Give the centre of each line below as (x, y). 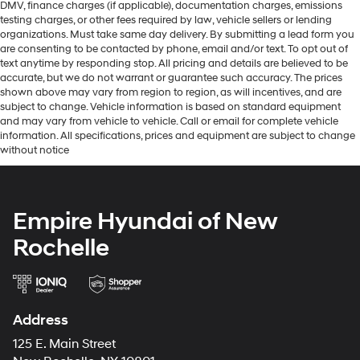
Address (41, 321)
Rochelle (61, 248)
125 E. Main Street (64, 345)
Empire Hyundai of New (145, 222)
